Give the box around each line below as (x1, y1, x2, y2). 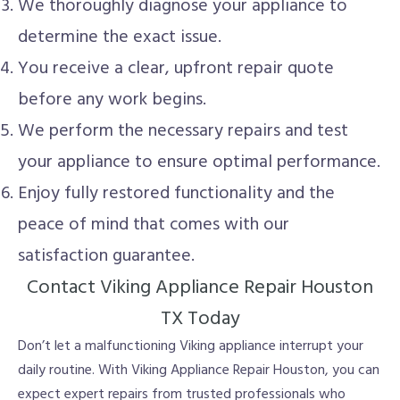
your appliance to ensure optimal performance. (18, 147, 380, 177)
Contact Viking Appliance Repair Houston (27, 271, 373, 304)
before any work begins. (18, 85, 206, 114)
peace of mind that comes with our (18, 210, 289, 239)
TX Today (160, 303, 240, 335)
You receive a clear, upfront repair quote (18, 54, 334, 83)
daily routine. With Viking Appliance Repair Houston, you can (18, 358, 379, 382)
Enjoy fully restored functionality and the (18, 179, 335, 208)
